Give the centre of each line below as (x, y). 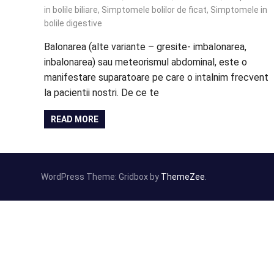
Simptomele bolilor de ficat (154, 10)
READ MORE (75, 120)
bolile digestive (73, 24)
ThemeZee (183, 177)
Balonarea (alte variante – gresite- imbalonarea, (145, 47)
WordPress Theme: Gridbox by (101, 177)
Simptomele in (239, 10)
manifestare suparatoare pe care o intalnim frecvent (156, 78)
